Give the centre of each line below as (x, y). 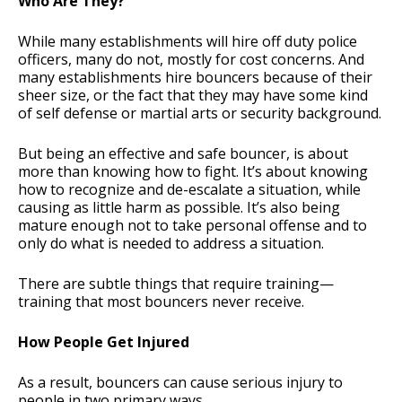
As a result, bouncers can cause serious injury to (180, 383)
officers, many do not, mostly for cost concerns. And (191, 60)
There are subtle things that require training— (176, 284)
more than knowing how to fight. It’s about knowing (193, 172)
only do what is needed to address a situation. (171, 244)
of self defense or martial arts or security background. (200, 114)
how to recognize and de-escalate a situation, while (189, 190)
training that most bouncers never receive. (161, 302)
